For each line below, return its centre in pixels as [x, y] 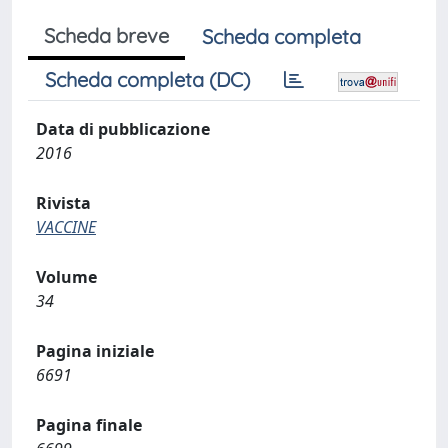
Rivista [63, 203]
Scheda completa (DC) [147, 79]
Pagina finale [89, 425]
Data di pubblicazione [123, 129]
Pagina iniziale [95, 351]
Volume [66, 277]
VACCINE [66, 227]
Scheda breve [106, 35]
